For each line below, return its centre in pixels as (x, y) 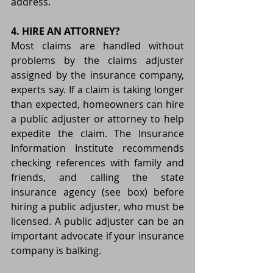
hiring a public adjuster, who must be (97, 207)
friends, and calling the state (97, 178)
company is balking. (56, 251)
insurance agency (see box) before (97, 192)
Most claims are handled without (97, 46)
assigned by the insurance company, (97, 75)
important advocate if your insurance (97, 236)
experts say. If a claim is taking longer (97, 90)
